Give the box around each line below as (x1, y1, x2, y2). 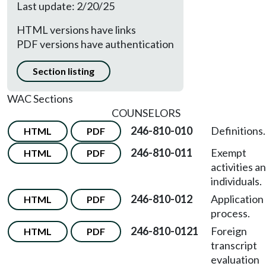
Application (211, 192, 264, 205)
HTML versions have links (17, 23, 136, 36)
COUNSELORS (112, 106, 180, 119)
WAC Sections (7, 92, 73, 105)
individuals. (211, 175, 262, 188)
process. (211, 207, 250, 220)
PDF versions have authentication (17, 37, 174, 50)
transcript (211, 239, 257, 252)
